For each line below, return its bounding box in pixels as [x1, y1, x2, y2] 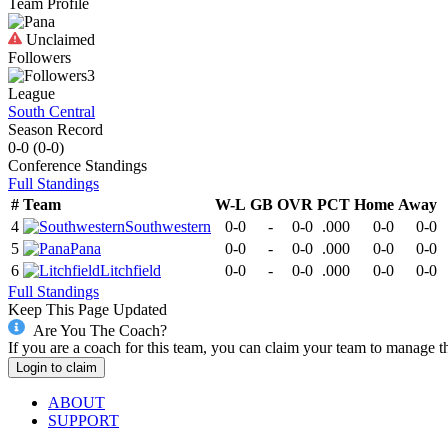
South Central [8, 102, 95, 120]
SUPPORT [48, 412, 119, 430]
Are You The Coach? [32, 321, 167, 339]
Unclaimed [22, 30, 95, 48]
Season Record [8, 120, 103, 138]
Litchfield [100, 261, 161, 279]
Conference [8, 156, 81, 174]
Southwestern [125, 217, 211, 235]
